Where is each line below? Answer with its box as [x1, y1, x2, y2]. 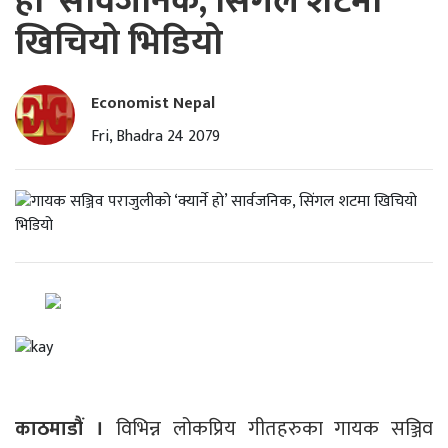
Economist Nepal [91, 90, 215, 118]
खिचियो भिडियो [15, 14, 223, 74]
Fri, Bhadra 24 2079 [91, 123, 220, 151]
